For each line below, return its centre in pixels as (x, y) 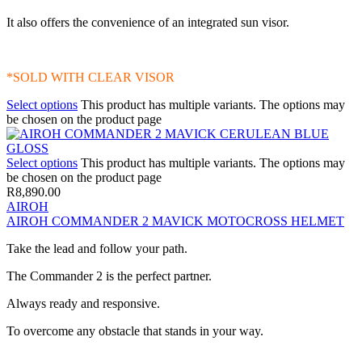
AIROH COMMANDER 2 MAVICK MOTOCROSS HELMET (175, 221)
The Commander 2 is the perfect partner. (109, 276)
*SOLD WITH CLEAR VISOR (90, 77)
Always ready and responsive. (83, 303)
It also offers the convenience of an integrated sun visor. (148, 22)
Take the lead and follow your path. (97, 248)
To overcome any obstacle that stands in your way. (135, 330)
